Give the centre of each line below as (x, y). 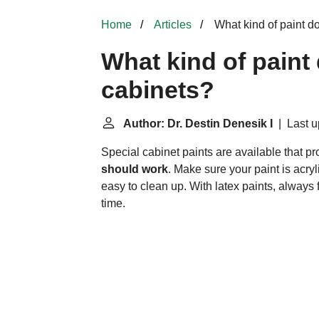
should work (135, 169)
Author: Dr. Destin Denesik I (198, 124)
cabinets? (158, 90)
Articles (173, 25)
